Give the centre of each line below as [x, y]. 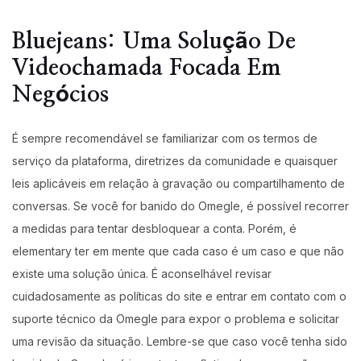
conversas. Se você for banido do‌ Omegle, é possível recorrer [180, 206]
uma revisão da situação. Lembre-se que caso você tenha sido [180, 342]
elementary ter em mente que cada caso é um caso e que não [178, 251]
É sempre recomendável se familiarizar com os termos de [165, 139]
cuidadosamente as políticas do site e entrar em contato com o [179, 297]
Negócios [60, 95]
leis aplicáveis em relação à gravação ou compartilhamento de [178, 184]
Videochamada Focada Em [147, 68]
